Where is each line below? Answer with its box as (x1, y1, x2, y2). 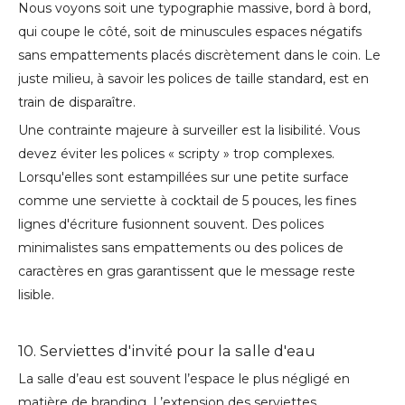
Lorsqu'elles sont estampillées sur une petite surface (18, 169, 349, 186)
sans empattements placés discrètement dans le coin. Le (18, 47, 381, 64)
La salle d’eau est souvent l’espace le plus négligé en (18, 371, 350, 388)
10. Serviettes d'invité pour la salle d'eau (18, 342, 316, 361)
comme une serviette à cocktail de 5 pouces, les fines (18, 193, 356, 210)
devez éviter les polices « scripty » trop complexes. (18, 146, 334, 163)
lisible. (18, 287, 54, 304)
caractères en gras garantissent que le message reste (18, 263, 355, 280)
